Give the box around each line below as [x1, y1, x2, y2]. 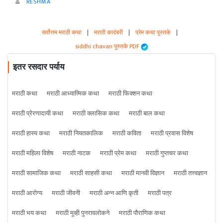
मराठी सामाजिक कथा [12, 168, 61, 179]
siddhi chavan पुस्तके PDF [75, 41, 141, 52]
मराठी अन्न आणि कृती [90, 188, 138, 199]
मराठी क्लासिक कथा [73, 108, 119, 119]
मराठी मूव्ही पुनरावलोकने [56, 208, 110, 219]
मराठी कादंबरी [94, 27, 123, 38]
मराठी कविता [112, 128, 141, 139]
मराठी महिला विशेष [12, 148, 53, 159]
